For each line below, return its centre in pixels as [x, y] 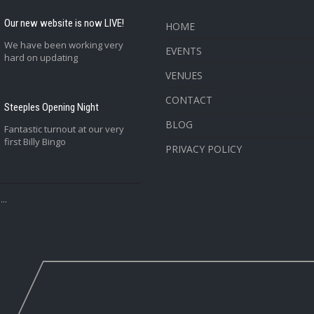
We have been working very [63, 45]
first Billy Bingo [35, 142]
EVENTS [183, 51]
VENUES [184, 75]
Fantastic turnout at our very [64, 129]
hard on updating [41, 57]
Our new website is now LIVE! [64, 23]
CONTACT [189, 100]
